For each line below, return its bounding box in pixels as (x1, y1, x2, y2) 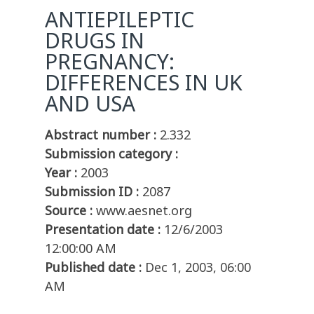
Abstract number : (45, 126, 156, 144)
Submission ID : (45, 183, 139, 200)
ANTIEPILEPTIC (45, 5, 194, 34)
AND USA (45, 89, 135, 118)
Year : (45, 164, 77, 182)
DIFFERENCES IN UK (45, 68, 243, 97)
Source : (45, 202, 93, 219)
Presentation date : (45, 221, 161, 238)
